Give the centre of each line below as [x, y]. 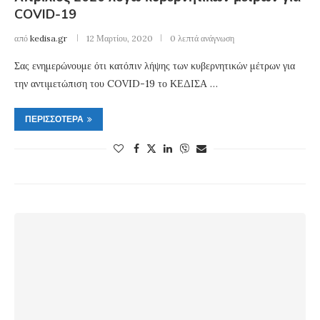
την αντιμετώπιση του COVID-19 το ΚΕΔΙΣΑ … [116, 83]
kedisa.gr [49, 38]
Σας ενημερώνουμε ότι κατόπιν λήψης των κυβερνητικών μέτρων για [155, 65]
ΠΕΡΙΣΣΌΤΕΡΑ [54, 119]
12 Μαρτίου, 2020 [120, 38]
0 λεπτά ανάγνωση [202, 38]
